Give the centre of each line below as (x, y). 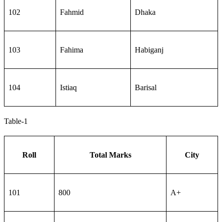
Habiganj (149, 50)
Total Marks (110, 155)
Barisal (146, 87)
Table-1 (16, 121)
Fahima (72, 50)
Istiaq (68, 87)
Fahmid (72, 12)
